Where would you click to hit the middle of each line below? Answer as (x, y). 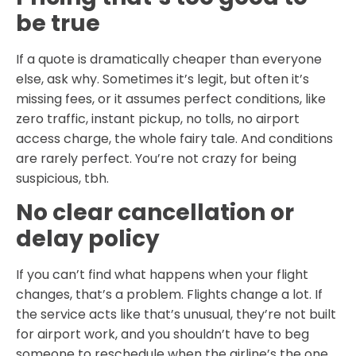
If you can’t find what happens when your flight (162, 275)
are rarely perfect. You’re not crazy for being (156, 159)
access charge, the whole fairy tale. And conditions (174, 139)
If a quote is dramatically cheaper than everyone (169, 60)
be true (58, 24)
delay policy (88, 239)
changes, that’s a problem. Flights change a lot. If (169, 295)
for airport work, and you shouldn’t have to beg (163, 335)
